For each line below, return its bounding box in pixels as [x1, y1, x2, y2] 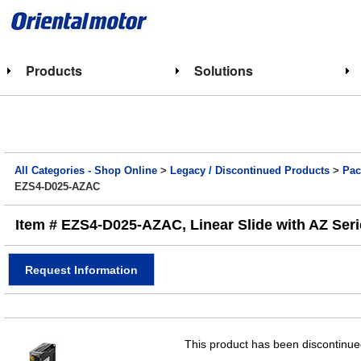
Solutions [193, 61, 253, 80]
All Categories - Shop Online [15, 165, 158, 176]
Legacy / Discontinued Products [170, 165, 330, 176]
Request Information [25, 263, 138, 276]
